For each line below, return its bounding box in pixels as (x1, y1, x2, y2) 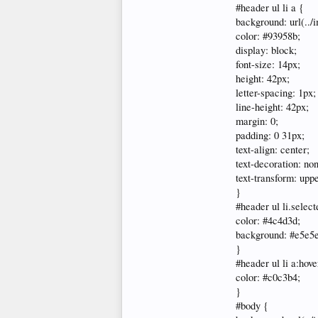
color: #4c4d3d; (236, 214, 300, 227)
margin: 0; (236, 114, 278, 128)
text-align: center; (236, 143, 309, 156)
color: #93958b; (236, 29, 300, 43)
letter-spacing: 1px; (236, 86, 316, 99)
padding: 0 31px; (236, 128, 305, 142)
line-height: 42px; (236, 100, 309, 114)
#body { (236, 299, 268, 312)
